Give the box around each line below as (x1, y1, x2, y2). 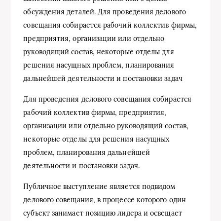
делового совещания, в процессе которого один (23, 195, 186, 204)
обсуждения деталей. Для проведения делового (23, 7, 186, 16)
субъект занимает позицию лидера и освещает (23, 208, 182, 218)
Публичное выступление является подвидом (23, 182, 176, 191)
